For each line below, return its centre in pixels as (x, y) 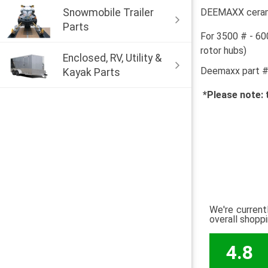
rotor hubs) (223, 50)
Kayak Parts (92, 72)
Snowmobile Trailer (108, 12)
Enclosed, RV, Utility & (112, 58)
